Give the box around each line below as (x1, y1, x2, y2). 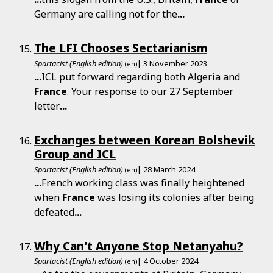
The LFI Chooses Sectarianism (34, 40, 207, 56)
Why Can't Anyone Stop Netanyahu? (34, 238, 243, 253)
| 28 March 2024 (137, 163, 195, 175)
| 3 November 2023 (137, 57, 207, 69)
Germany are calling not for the (34, 7, 177, 21)
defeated (34, 205, 74, 219)
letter (34, 99, 60, 113)
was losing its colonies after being (95, 190, 254, 204)
